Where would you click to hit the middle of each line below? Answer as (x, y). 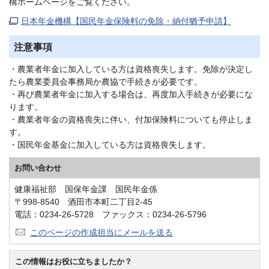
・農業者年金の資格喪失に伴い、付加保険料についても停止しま (131, 120)
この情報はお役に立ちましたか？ (74, 261)
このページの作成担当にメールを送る (101, 232)
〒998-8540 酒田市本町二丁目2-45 (83, 202)
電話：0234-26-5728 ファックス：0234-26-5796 (110, 215)
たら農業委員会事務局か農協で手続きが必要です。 (106, 82)
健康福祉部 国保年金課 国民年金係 (86, 189)
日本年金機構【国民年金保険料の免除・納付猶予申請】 (126, 21)
